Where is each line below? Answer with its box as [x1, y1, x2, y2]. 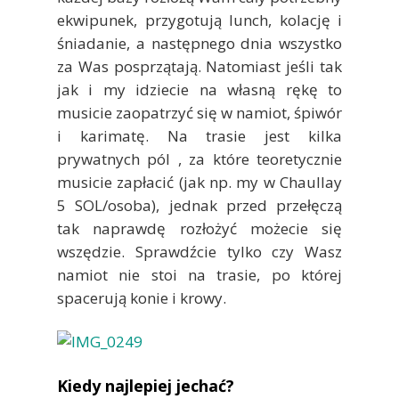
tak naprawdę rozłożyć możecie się [57, 217, 342, 239]
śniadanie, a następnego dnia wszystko [57, 32, 342, 53]
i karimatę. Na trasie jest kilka [57, 125, 342, 146]
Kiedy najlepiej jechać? [57, 374, 234, 396]
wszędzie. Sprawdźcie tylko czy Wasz [57, 240, 342, 262]
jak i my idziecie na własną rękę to [57, 78, 342, 100]
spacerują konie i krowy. [57, 287, 226, 308]
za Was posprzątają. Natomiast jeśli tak [57, 55, 342, 77]
